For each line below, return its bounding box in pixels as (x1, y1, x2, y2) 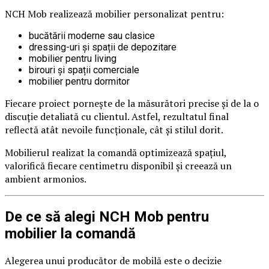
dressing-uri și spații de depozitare (29, 41, 177, 53)
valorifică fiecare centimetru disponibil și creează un (5, 159, 232, 173)
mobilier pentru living (29, 53, 116, 65)
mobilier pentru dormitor (29, 76, 130, 88)
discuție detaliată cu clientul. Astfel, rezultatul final (5, 110, 229, 124)
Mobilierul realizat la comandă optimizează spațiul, (5, 146, 226, 160)
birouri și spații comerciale (29, 64, 139, 76)
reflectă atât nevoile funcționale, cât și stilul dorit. (5, 123, 223, 137)
